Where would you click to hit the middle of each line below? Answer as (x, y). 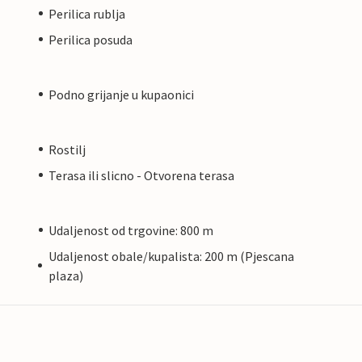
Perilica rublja (87, 13)
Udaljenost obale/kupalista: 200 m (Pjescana (171, 256)
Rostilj (67, 149)
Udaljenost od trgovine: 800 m (131, 230)
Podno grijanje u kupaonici (121, 94)
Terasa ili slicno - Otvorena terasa (141, 175)
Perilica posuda (90, 39)
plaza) (65, 275)
